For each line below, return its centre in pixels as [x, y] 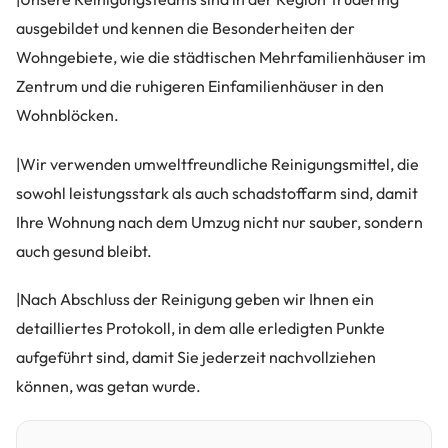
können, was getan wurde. [108, 385]
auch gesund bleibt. [84, 250]
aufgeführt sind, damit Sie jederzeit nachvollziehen [196, 356]
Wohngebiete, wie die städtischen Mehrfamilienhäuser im [221, 57]
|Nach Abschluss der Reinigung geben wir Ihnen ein [195, 298]
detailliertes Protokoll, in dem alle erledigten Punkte [200, 327]
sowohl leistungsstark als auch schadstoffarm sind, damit [217, 192]
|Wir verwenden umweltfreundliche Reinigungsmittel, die [217, 163]
